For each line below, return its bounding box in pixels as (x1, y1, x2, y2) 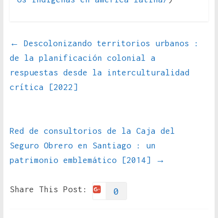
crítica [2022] (9, 82, 78, 92)
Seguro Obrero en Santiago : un (9, 141, 156, 151)
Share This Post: (9, 184, 88, 195)
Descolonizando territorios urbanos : (18, 38, 199, 49)
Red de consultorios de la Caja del (9, 126, 175, 136)
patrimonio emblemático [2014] (9, 155, 156, 165)
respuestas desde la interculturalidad (9, 68, 190, 78)
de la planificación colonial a (9, 53, 156, 63)
